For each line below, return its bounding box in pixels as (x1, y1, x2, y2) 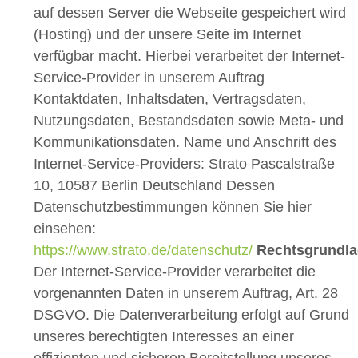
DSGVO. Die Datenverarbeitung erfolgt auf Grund (34, 307, 349, 324)
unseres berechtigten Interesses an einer (34, 328, 294, 345)
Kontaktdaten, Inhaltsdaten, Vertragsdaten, (34, 91, 306, 108)
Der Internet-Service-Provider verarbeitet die (34, 264, 316, 280)
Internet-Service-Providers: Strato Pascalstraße (34, 156, 335, 173)
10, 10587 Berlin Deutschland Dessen (34, 177, 275, 194)
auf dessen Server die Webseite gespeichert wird (34, 5, 346, 22)
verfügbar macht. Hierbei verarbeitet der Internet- (34, 48, 345, 65)
